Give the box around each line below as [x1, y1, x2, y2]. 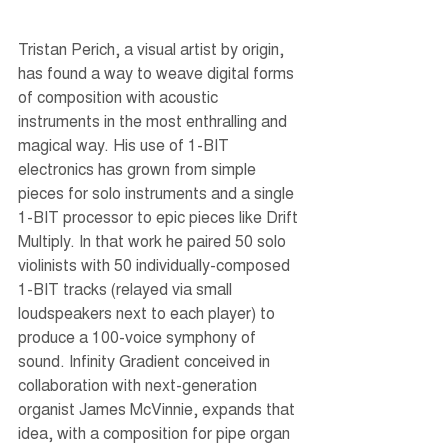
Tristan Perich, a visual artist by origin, [18, 43, 288, 59]
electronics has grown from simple [18, 163, 260, 179]
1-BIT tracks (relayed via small [18, 283, 236, 299]
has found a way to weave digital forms [18, 67, 298, 83]
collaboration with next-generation [18, 379, 261, 395]
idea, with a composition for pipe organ [18, 427, 294, 443]
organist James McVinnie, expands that [18, 403, 299, 419]
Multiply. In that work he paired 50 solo [18, 235, 290, 251]
